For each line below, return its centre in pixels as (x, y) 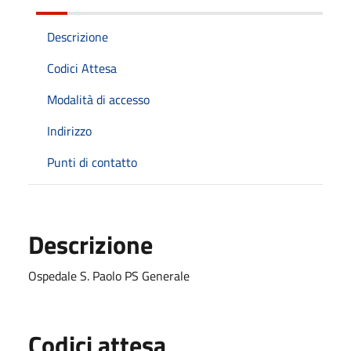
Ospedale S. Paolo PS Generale (109, 275)
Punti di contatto (92, 162)
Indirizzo (69, 130)
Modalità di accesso (98, 99)
